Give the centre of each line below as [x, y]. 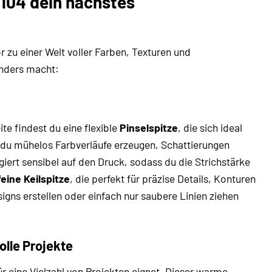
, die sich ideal [210, 128]
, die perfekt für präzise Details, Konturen [163, 179]
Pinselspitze [149, 128]
